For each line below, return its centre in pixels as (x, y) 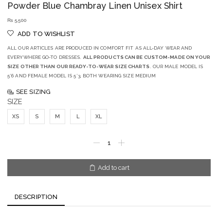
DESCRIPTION (36, 197)
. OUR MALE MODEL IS (176, 67)
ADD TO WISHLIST (46, 34)
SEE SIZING (33, 92)
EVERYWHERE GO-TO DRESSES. (45, 57)
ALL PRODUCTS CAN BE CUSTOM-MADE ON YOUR (147, 57)
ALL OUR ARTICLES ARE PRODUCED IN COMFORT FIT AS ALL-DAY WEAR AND (100, 48)
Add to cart (113, 168)
